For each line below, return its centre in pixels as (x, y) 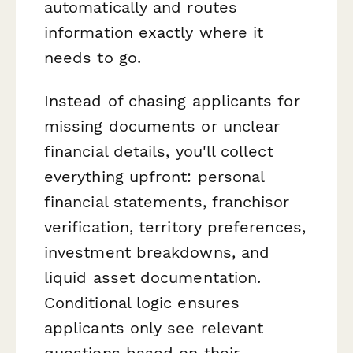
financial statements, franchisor (167, 201)
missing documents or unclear (162, 126)
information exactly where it (154, 32)
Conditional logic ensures (142, 302)
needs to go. (93, 57)
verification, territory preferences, (175, 227)
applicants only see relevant (154, 327)
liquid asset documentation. (153, 277)
